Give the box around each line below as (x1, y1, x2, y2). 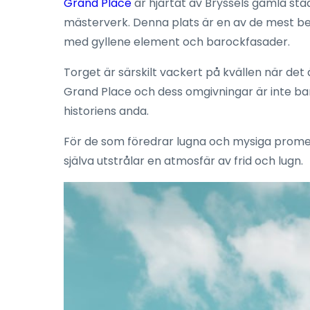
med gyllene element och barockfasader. (64, 33, 290, 50)
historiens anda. (64, 102, 149, 119)
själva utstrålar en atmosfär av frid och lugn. (64, 152, 303, 169)
